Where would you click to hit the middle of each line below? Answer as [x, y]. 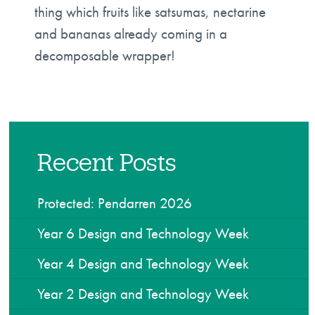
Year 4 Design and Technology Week [143, 263]
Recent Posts [107, 162]
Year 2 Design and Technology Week [143, 293]
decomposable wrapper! [104, 56]
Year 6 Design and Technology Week [143, 233]
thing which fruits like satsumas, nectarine [150, 12]
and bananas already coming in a [130, 34]
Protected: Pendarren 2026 [115, 202]
